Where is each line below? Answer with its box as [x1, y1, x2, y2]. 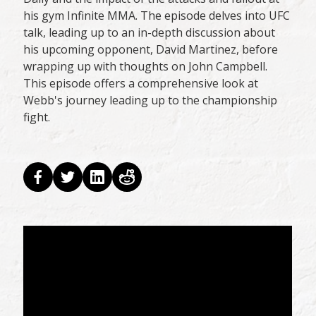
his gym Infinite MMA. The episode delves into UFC [23, 8, 291, 24]
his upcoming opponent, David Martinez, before [23, 42, 279, 58]
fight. [23, 109, 51, 126]
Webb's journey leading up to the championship [23, 92, 278, 109]
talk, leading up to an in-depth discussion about [23, 25, 276, 41]
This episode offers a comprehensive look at [23, 75, 259, 92]
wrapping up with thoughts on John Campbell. [23, 59, 268, 75]
